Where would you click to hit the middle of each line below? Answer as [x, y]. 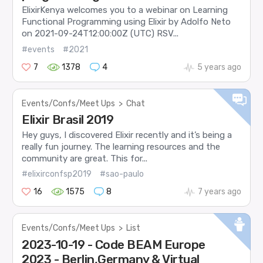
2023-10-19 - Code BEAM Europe [114, 244]
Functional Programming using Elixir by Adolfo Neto [127, 22]
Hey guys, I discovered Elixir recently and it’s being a [127, 135]
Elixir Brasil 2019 [68, 119]
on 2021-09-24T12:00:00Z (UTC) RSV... [100, 34]
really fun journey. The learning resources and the [121, 146]
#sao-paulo [122, 174]
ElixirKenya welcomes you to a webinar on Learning [125, 10]
